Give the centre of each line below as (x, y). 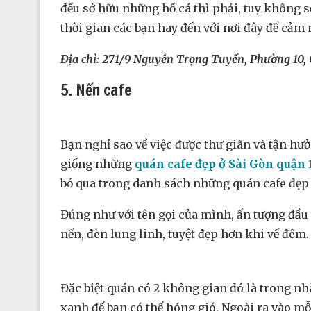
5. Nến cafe (96, 90)
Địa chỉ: (81, 59)
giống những (98, 164)
